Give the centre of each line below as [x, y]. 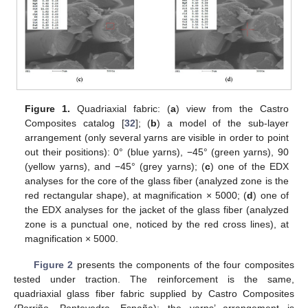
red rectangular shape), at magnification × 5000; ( [136, 196]
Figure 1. [48, 109]
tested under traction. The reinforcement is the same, [154, 279]
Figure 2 [53, 265]
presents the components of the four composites [184, 265]
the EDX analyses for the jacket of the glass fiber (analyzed [157, 210]
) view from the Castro [232, 109]
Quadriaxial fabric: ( [121, 109]
